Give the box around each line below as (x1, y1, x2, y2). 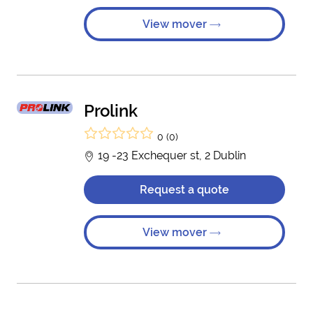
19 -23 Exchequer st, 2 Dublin (95, 149, 246, 162)
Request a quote (140, 183, 229, 196)
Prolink (84, 101, 138, 121)
